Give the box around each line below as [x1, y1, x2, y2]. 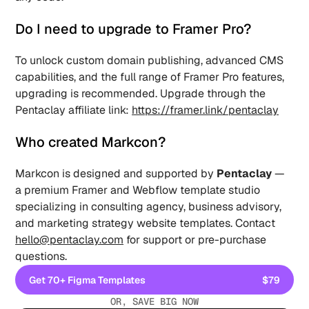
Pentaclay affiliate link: [15, 103, 132, 117]
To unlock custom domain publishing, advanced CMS [15, 53, 284, 68]
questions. [15, 249, 68, 263]
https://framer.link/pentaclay [132, 103, 279, 117]
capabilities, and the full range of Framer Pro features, [15, 70, 285, 84]
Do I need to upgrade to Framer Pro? [15, 20, 255, 38]
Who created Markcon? [15, 133, 170, 151]
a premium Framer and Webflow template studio [15, 183, 261, 197]
